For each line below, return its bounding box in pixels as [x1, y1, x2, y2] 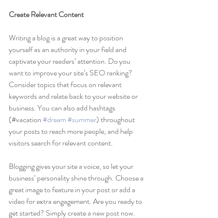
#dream [43, 114, 66, 126]
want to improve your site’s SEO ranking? [9, 67, 134, 79]
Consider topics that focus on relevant [9, 79, 123, 91]
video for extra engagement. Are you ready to [9, 196, 144, 207]
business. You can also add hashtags [9, 102, 117, 114]
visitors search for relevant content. [9, 137, 114, 149]
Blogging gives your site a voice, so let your [9, 161, 135, 172]
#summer [68, 114, 96, 126]
